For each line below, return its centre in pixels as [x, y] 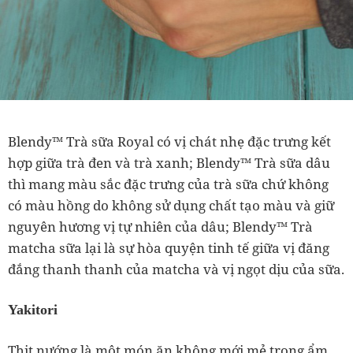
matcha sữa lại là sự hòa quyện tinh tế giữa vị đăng [169, 248]
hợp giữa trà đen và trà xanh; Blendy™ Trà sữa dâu [169, 163]
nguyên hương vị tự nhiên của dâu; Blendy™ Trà [160, 227]
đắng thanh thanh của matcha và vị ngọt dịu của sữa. [176, 269]
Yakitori [33, 310]
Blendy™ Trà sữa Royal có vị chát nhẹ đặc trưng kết [169, 142]
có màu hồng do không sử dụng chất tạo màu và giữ [171, 206]
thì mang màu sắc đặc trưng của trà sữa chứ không [168, 184]
